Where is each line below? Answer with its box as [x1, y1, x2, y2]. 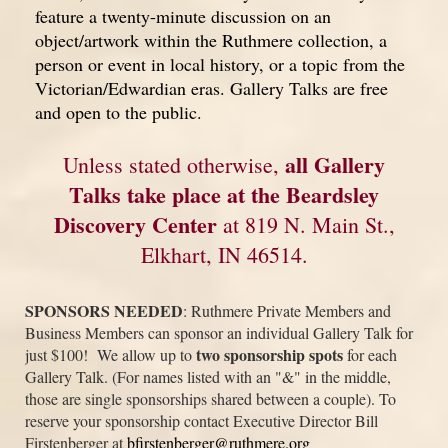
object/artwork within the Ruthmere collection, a [35, 27, 387, 52]
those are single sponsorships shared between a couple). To [25, 387, 396, 409]
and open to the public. [35, 99, 202, 124]
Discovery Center [53, 207, 217, 241]
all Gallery [285, 147, 385, 181]
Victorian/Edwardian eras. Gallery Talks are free [35, 75, 388, 100]
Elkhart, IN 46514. [140, 239, 308, 269]
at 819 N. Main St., [216, 209, 395, 239]
